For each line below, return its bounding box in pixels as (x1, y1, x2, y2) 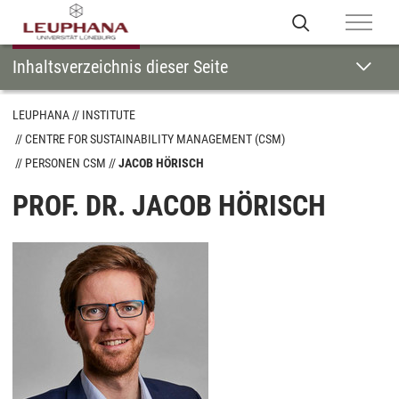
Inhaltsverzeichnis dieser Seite (12, 56, 228, 77)
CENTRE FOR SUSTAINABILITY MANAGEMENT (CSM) (25, 132, 285, 146)
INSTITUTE (82, 108, 135, 122)
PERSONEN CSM (25, 156, 106, 170)
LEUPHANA (12, 108, 69, 122)
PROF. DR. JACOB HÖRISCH (12, 189, 326, 223)
